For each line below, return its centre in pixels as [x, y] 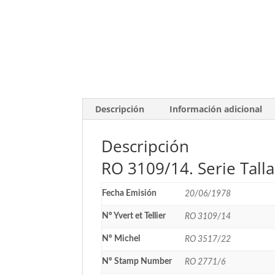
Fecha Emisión [130, 193]
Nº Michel [121, 238]
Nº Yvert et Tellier [134, 216]
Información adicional [216, 109]
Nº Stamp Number [137, 261]
